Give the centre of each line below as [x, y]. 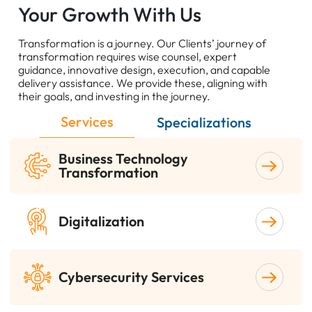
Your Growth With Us [110, 15]
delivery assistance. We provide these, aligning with [143, 83]
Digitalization [102, 221]
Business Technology [124, 159]
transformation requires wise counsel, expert [128, 57]
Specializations [204, 122]
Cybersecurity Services [132, 277]
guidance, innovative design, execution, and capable [145, 70]
